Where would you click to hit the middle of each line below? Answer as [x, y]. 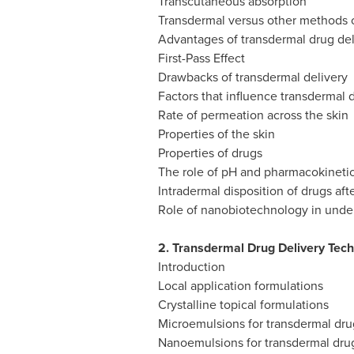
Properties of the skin [216, 134]
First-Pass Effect [201, 58]
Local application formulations [240, 286]
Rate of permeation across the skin [253, 115]
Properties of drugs [210, 153]
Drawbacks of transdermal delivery [252, 77]
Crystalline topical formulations [243, 305]
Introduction [191, 267]
